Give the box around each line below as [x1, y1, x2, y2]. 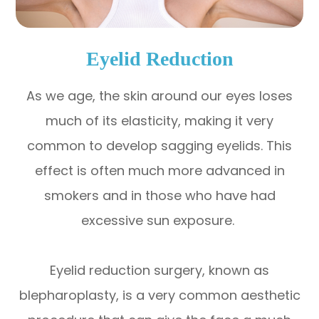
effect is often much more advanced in [34, 161, 285, 179]
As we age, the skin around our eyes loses [26, 86, 293, 105]
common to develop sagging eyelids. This [27, 136, 292, 155]
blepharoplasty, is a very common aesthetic [19, 286, 300, 304]
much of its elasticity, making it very [46, 111, 273, 130]
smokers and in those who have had [43, 186, 276, 204]
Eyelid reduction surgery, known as [50, 261, 269, 279]
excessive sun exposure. [81, 211, 238, 229]
